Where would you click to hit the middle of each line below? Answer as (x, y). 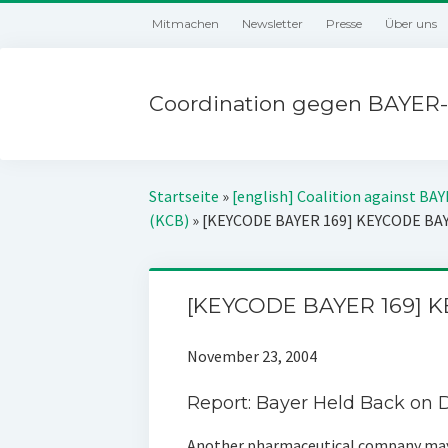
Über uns (411, 23)
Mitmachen (186, 23)
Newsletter (273, 23)
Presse (344, 23)
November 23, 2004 (251, 356)
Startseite (184, 196)
